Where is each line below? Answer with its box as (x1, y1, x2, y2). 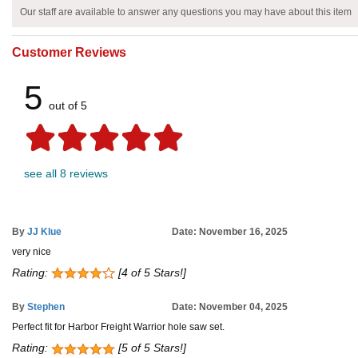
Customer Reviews (12, 46, 126, 60)
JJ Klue (27, 226, 62, 238)
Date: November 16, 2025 (172, 226, 288, 238)
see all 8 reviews (24, 167, 108, 181)
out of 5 (49, 99, 87, 113)
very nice (12, 246, 51, 258)
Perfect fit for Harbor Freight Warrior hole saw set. (12, 321, 225, 333)
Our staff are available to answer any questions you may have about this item (20, 6, 352, 18)
